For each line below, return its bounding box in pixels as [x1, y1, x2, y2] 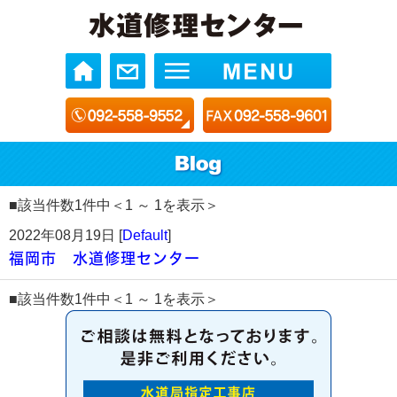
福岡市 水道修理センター [9, 251, 200, 266]
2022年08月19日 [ [9, 228, 122, 243]
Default [122, 228, 167, 243]
